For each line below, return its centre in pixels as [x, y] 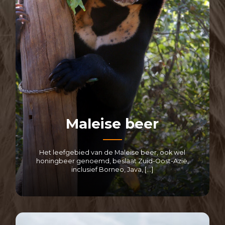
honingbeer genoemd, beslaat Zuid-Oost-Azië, [112, 161]
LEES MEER [113, 194]
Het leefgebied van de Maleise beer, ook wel [113, 152]
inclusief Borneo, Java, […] [113, 169]
